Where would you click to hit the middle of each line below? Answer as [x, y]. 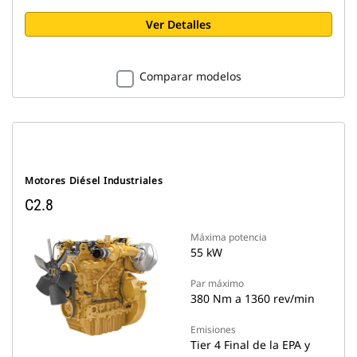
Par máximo [217, 283]
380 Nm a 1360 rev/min [253, 298]
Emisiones [213, 330]
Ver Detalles [178, 24]
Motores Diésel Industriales [94, 180]
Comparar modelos [190, 76]
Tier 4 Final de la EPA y [250, 345]
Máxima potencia [229, 237]
